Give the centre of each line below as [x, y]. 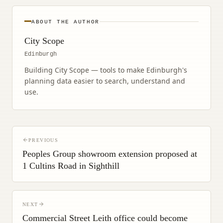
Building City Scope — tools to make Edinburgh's [106, 70]
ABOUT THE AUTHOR [65, 22]
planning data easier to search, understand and [105, 81]
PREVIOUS [44, 140]
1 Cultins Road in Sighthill [71, 166]
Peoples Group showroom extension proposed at [110, 154]
